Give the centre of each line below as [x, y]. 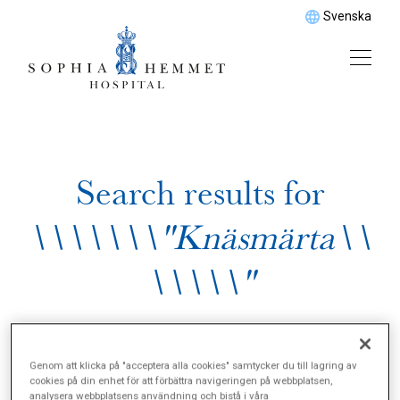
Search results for [200, 193]
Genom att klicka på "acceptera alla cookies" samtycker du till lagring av [194, 366]
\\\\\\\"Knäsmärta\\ [200, 238]
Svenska [347, 16]
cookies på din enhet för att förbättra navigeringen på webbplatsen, [181, 381]
